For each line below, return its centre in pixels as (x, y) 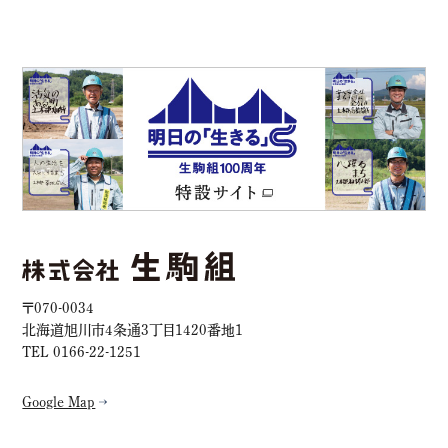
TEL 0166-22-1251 (82, 351)
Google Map (59, 401)
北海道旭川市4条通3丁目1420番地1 (133, 329)
